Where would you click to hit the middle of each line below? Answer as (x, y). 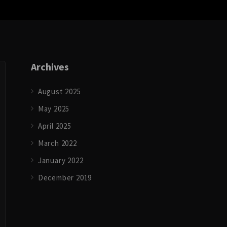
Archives (50, 67)
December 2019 (65, 178)
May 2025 (54, 109)
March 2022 (57, 143)
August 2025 (59, 91)
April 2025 (54, 126)
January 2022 (61, 160)
